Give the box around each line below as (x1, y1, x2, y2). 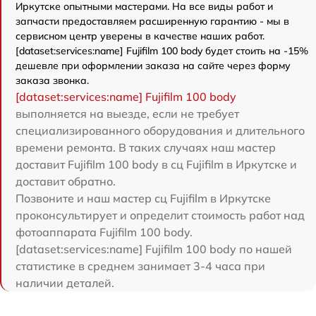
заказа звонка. (16, 74, 89, 87)
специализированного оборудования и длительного (16, 123, 305, 138)
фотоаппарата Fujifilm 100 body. (16, 225, 193, 240)
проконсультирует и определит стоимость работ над (16, 208, 305, 223)
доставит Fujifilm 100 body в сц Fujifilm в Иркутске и (16, 157, 297, 172)
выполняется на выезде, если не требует (16, 107, 239, 121)
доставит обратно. (16, 174, 116, 189)
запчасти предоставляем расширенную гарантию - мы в (16, 15, 289, 28)
